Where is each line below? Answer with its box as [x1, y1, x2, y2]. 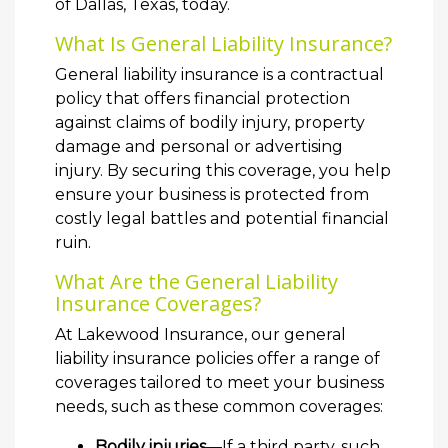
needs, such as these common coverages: [55, 397, 383, 416]
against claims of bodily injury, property [55, 113, 365, 132]
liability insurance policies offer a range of [55, 349, 380, 368]
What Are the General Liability [55, 268, 338, 295]
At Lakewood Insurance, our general [55, 325, 346, 344]
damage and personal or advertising [55, 137, 343, 156]
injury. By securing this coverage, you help [55, 161, 391, 180]
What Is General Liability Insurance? [55, 30, 392, 57]
